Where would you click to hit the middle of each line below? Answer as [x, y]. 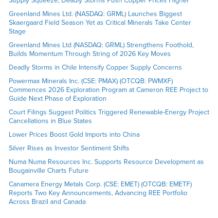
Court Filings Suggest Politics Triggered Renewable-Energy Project [109, 112]
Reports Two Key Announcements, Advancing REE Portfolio [98, 193]
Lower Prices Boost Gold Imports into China [74, 134]
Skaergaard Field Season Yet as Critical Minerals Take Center [100, 22]
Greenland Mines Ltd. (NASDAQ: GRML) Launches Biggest [95, 14]
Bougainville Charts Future [48, 170]
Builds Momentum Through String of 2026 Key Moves [90, 54]
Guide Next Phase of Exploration [57, 98]
